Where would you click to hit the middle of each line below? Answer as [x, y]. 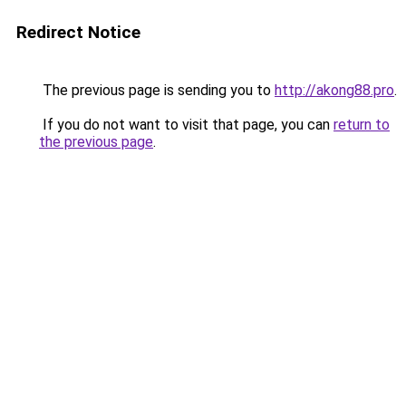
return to [362, 125]
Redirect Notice [78, 32]
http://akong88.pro [334, 90]
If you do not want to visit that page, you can [186, 125]
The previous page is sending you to [157, 90]
